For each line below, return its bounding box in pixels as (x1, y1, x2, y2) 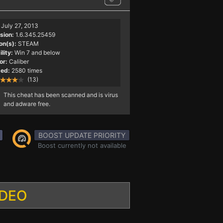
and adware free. (3, 100, 50, 108)
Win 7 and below (14, 49, 62, 56)
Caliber (8, 58, 29, 65)
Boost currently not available (37, 141, 126, 149)
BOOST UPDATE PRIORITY (38, 131, 125, 139)
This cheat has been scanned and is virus (3, 91, 118, 99)
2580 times (11, 67, 42, 74)
